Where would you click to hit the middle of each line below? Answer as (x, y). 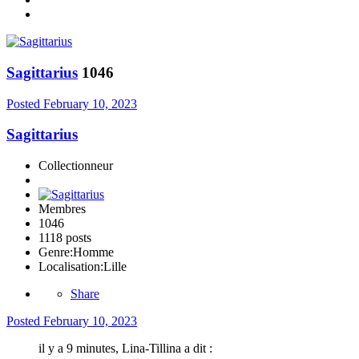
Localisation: (71, 267)
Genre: (56, 252)
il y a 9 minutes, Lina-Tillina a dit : (125, 349)
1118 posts (65, 238)
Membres (62, 209)
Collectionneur (76, 166)
